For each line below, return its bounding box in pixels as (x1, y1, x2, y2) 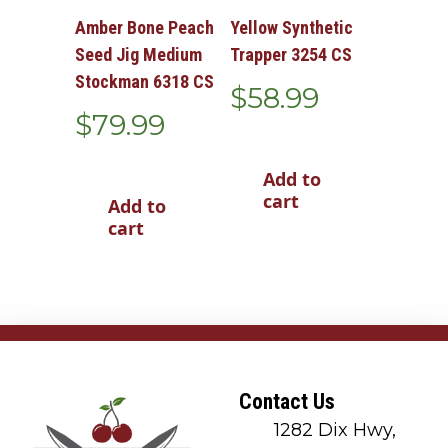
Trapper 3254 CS (229, 43, 352, 65)
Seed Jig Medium (75, 43, 202, 65)
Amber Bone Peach (75, 16, 214, 38)
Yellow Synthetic (229, 16, 353, 38)
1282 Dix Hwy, (274, 419, 396, 442)
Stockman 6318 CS (75, 70, 214, 92)
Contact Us (239, 389, 335, 415)
